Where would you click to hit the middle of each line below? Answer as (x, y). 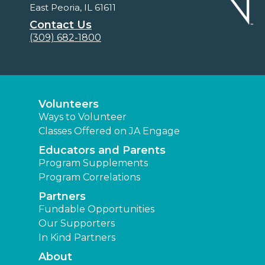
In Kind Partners (77, 238)
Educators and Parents (102, 151)
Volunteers (69, 104)
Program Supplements (93, 163)
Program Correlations (89, 177)
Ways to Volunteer (83, 117)
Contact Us (61, 25)
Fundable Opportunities (96, 209)
